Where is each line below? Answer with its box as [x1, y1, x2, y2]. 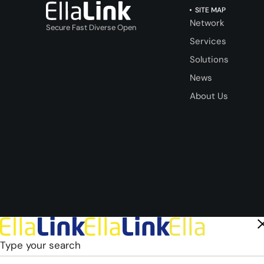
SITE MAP [194, 5, 226, 15]
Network [189, 16, 225, 29]
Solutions [189, 53, 229, 65]
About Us [189, 90, 228, 102]
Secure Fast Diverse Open [46, 22, 136, 32]
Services [189, 35, 226, 47]
